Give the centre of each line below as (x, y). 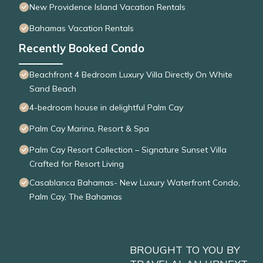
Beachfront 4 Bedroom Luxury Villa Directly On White (131, 75)
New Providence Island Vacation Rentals (107, 7)
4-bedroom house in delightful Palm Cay (106, 108)
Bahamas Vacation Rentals (82, 28)
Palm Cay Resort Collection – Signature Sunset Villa (128, 150)
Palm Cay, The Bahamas (76, 197)
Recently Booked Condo (82, 48)
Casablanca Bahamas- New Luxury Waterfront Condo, (135, 183)
